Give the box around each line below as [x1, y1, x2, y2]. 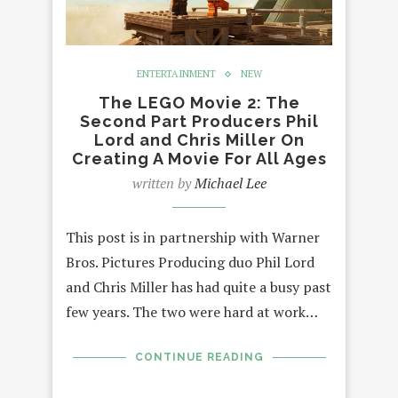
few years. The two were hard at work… [66, 302, 318, 322]
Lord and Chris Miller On [93, 131, 305, 150]
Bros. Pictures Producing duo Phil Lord [66, 252, 314, 273]
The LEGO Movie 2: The [98, 93, 300, 113]
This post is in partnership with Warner [66, 227, 320, 248]
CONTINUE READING [134, 351, 264, 364]
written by [131, 173, 195, 194]
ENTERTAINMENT [136, 68, 216, 81]
